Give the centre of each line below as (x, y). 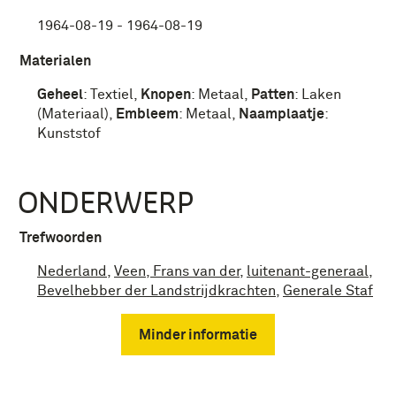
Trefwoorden (61, 238)
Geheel (60, 95)
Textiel (112, 95)
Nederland (72, 271)
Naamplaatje (282, 114)
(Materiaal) (73, 114)
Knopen (166, 95)
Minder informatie (198, 335)
